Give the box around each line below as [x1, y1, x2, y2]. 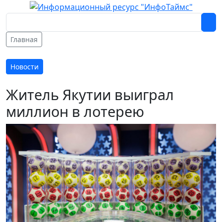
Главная [10, 34, 38, 44]
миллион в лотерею [6, 101, 144, 121]
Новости [10, 61, 39, 71]
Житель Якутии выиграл [6, 84, 174, 104]
